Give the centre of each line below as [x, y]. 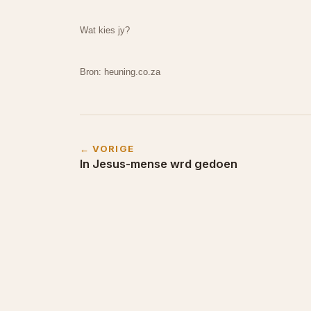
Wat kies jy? [104, 30]
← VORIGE [107, 148]
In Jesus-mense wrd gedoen [158, 163]
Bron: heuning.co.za [120, 72]
